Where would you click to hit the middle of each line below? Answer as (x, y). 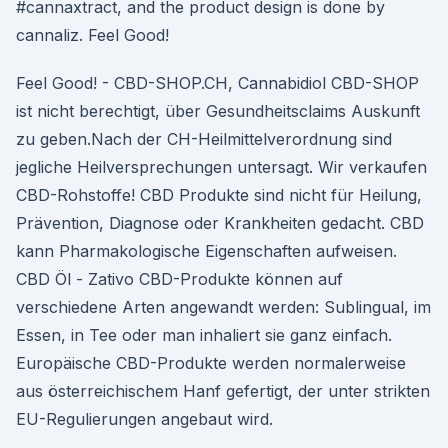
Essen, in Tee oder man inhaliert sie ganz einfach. (204, 335)
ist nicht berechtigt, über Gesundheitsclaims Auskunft (218, 111)
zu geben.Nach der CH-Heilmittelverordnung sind (204, 139)
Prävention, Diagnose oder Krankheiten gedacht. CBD (220, 223)
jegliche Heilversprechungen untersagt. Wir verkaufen (221, 167)
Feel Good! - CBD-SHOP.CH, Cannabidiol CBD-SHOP (217, 83)
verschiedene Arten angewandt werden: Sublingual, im (223, 307)
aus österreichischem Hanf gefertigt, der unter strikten (223, 391)
